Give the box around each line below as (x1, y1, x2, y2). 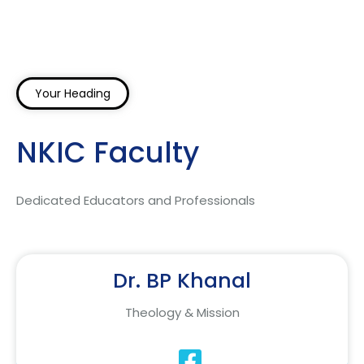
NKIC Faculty (16, 132, 199, 173)
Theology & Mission (124, 304, 240, 322)
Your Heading (35, 85, 110, 102)
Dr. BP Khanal (113, 266, 251, 296)
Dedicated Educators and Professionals (16, 192, 255, 210)
